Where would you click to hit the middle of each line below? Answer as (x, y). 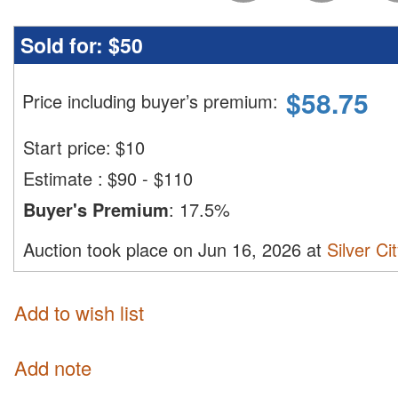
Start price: (67, 147)
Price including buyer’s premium (147, 101)
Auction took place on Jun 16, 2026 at (175, 250)
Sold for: (64, 45)
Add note (53, 367)
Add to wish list (79, 313)
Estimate (60, 179)
